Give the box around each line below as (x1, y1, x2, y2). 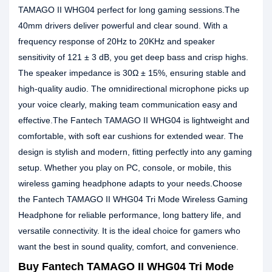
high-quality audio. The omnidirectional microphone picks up (18, 84, 249, 93)
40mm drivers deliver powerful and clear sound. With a (18, 21, 228, 30)
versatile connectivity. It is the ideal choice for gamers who (18, 226, 240, 236)
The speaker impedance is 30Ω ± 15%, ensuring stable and (18, 68, 246, 78)
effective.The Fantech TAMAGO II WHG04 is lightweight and (18, 115, 250, 125)
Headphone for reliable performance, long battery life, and (18, 210, 241, 220)
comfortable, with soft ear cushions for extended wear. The (18, 131, 243, 141)
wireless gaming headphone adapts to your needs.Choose (18, 178, 242, 188)
